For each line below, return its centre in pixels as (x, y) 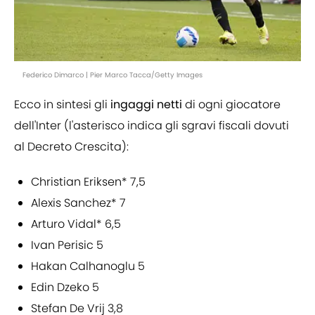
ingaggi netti (148, 105)
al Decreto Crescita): (71, 147)
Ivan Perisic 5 (67, 245)
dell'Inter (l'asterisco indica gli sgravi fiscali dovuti (152, 126)
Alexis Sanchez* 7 (78, 203)
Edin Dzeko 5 (65, 288)
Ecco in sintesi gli (62, 105)
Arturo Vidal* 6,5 (76, 224)
